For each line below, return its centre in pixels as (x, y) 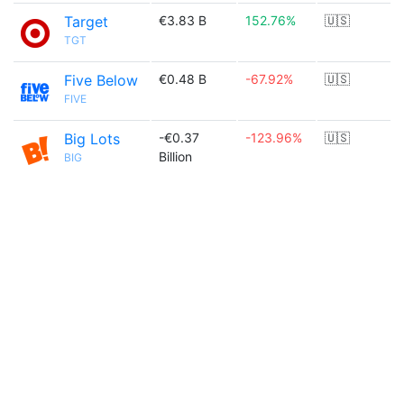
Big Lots (92, 139)
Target (86, 22)
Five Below (101, 80)
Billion (175, 156)
